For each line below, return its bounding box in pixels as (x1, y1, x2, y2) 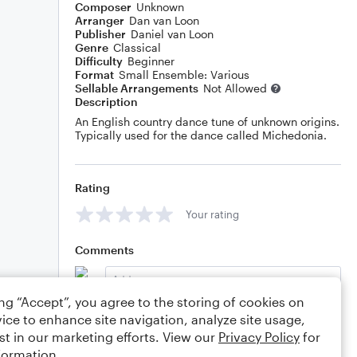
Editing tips (105, 312, 159, 326)
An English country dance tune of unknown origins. (75, 115, 339, 128)
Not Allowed (203, 81, 267, 95)
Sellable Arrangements (75, 81, 198, 95)
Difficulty (75, 54, 123, 68)
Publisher (75, 27, 126, 41)
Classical (113, 41, 161, 54)
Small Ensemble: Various (119, 68, 249, 81)
